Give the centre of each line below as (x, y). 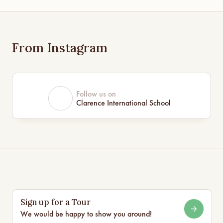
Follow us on (96, 94)
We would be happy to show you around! (86, 214)
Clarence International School (124, 103)
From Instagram (60, 48)
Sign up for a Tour (55, 202)
